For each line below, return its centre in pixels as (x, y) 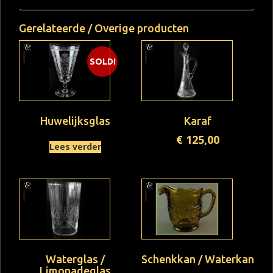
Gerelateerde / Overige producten (104, 28)
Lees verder (76, 146)
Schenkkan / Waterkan (197, 259)
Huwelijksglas (76, 120)
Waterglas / (76, 259)
